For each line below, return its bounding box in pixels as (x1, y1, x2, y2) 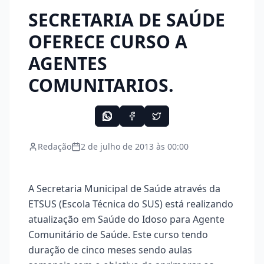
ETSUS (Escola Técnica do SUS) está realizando (28, 197, 233, 210)
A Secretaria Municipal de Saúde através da (28, 181, 220, 195)
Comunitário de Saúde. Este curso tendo (28, 227, 208, 241)
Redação (38, 140, 71, 152)
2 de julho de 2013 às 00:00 (81, 140, 189, 152)
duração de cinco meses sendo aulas (28, 243, 192, 256)
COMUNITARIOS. (28, 72, 174, 97)
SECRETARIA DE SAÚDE (28, 7, 225, 32)
